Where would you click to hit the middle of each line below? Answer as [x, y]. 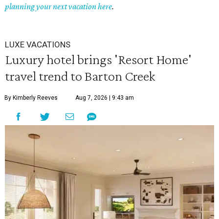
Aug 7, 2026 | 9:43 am [105, 98]
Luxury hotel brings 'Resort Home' [98, 59]
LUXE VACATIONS [38, 45]
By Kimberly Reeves [31, 98]
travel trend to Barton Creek [80, 76]
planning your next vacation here [58, 7]
